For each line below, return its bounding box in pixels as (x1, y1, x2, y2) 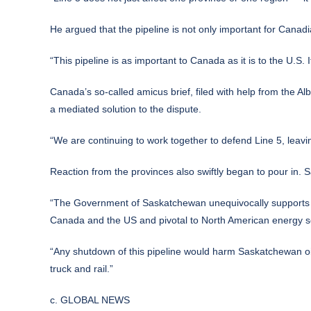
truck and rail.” (50, 263, 113, 275)
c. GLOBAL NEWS (50, 294, 130, 306)
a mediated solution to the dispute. (50, 103, 201, 115)
